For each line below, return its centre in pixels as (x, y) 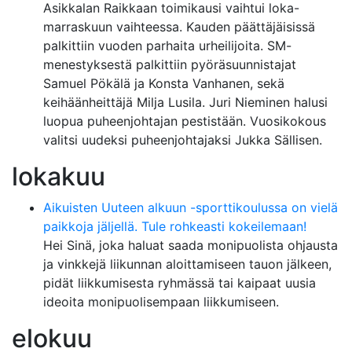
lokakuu (59, 176)
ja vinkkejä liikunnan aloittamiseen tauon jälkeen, (187, 264)
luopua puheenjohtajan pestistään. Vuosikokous (185, 121)
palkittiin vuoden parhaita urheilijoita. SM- (167, 46)
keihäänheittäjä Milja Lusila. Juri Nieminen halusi (185, 102)
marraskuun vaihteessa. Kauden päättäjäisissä (179, 27)
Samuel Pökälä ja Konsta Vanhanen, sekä (164, 83)
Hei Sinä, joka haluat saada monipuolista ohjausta (191, 245)
